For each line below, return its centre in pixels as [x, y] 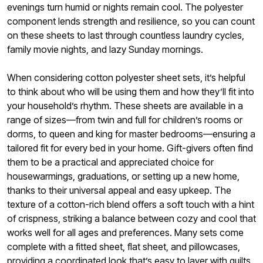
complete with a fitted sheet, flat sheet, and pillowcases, [124, 247]
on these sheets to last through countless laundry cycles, [126, 36]
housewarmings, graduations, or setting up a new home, [123, 176]
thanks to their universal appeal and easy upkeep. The [119, 190]
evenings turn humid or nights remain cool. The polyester [125, 7]
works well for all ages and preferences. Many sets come [125, 233]
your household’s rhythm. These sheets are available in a [125, 106]
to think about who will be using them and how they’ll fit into [131, 92]
